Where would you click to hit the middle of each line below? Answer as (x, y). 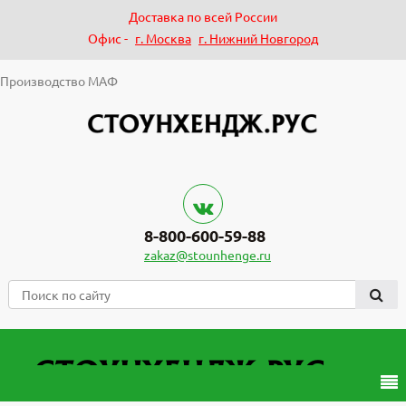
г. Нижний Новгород (258, 38)
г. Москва (163, 38)
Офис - (109, 38)
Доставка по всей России (203, 16)
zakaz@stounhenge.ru (208, 254)
